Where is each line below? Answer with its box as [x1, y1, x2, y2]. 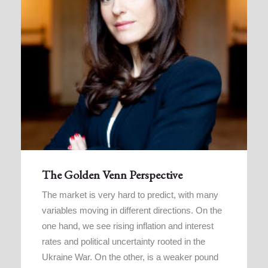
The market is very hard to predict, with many [42, 189, 218, 200]
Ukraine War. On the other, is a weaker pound [42, 251, 218, 262]
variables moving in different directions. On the [42, 205, 222, 215]
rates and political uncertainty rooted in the [42, 236, 205, 246]
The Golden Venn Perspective [42, 166, 182, 182]
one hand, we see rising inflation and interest [42, 220, 214, 231]
